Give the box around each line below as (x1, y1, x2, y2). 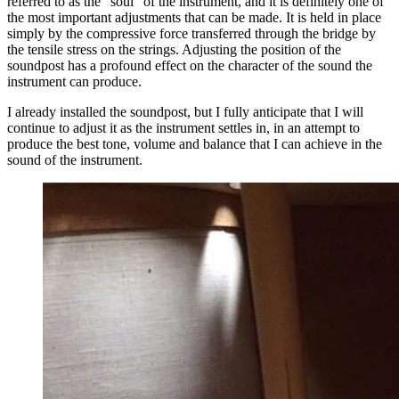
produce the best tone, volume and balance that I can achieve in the (7, 136, 382, 152)
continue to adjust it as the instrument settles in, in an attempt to (7, 120, 360, 136)
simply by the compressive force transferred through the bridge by (7, 26, 376, 42)
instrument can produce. (7, 74, 142, 90)
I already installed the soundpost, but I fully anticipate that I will (7, 104, 363, 120)
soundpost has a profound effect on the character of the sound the (7, 58, 372, 74)
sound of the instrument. (7, 152, 142, 168)
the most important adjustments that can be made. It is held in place (7, 10, 381, 26)
